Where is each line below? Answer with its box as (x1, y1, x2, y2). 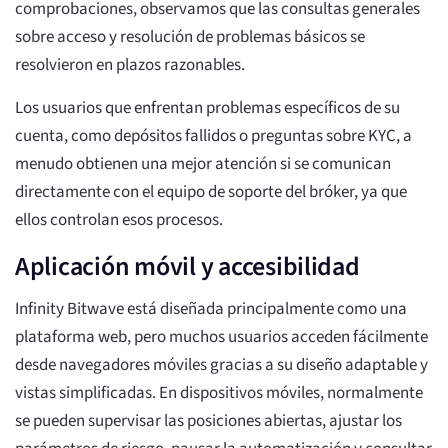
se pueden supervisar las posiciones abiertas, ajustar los (15, 409, 402, 434)
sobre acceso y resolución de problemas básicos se (15, 25, 365, 50)
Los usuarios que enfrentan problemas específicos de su (15, 96, 400, 121)
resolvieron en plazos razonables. (15, 53, 245, 78)
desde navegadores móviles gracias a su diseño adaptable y (15, 353, 428, 378)
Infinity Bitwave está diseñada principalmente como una (15, 297, 407, 322)
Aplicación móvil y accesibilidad (15, 248, 360, 286)
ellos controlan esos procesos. (15, 208, 223, 233)
